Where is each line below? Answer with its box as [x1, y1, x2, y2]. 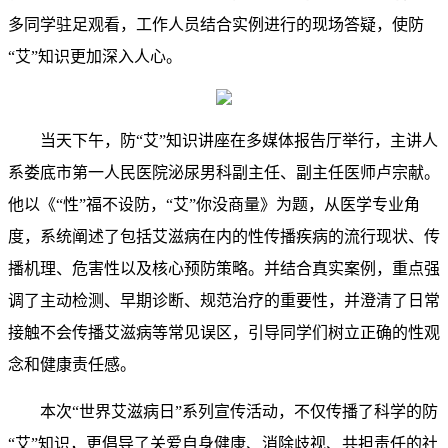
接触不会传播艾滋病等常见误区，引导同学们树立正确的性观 [8, 324, 440, 342]
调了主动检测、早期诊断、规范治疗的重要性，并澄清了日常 [8, 292, 440, 310]
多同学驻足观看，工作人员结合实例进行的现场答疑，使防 [8, 16, 424, 34]
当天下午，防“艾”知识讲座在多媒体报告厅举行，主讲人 [40, 132, 438, 150]
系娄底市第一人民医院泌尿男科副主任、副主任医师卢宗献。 [8, 164, 440, 182]
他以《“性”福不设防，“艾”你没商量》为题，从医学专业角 [8, 196, 420, 214]
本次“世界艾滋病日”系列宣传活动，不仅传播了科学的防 [40, 403, 438, 421]
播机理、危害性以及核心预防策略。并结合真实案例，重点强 [8, 260, 440, 278]
